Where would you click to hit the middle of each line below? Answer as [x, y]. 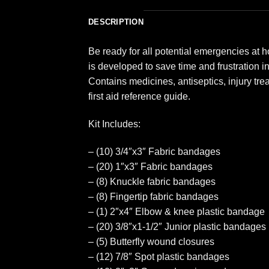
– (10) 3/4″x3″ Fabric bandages [154, 152]
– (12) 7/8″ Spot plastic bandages [159, 257]
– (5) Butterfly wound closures [151, 242]
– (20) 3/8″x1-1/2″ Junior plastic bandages [177, 227]
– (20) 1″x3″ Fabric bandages [150, 167]
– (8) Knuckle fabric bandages [152, 182]
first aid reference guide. [139, 97]
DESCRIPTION [116, 22]
